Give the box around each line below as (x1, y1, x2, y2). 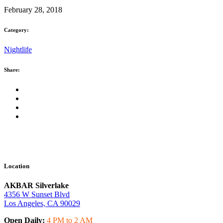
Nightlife (4, 45, 32, 54)
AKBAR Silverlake (4, 181, 69, 190)
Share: (4, 67, 20, 73)
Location (4, 162, 29, 170)
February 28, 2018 (4, 5, 62, 14)
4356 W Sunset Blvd (4, 190, 70, 199)
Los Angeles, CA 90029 (4, 199, 80, 208)
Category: (4, 27, 29, 33)
